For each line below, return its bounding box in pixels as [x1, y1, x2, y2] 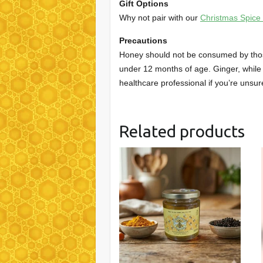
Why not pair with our [119, 12, 200, 22]
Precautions [119, 35, 167, 45]
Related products [119, 122, 245, 140]
